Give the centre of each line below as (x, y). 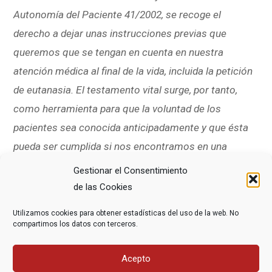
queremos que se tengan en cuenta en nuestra (119, 52)
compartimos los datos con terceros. (75, 224)
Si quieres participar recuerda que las (100, 237)
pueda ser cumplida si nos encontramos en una (121, 146)
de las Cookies (103, 187)
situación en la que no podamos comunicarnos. (121, 165)
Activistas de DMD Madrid (73, 218)
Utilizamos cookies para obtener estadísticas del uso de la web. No (126, 213)
